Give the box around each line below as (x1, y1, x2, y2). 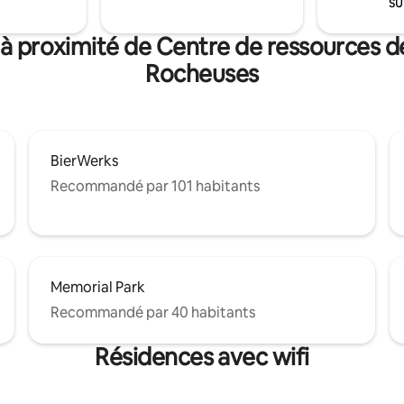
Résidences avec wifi (95, 342, 309, 373)
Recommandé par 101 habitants (50, 177, 260, 197)
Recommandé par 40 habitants (50, 303, 255, 323)
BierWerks (50, 151, 118, 171)
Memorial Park (50, 278, 145, 298)
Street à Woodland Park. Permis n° (209, 2, 362, 20)
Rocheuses (145, 59, 259, 90)
